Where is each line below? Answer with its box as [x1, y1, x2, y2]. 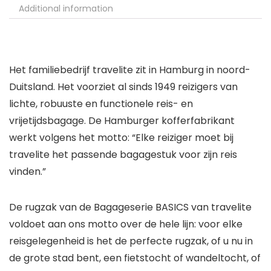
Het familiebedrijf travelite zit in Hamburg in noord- [9, 63, 250, 77]
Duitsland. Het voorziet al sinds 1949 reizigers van [9, 80, 238, 94]
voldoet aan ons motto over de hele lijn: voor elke [9, 217, 243, 232]
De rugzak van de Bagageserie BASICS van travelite [9, 200, 252, 215]
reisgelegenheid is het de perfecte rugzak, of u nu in [9, 234, 253, 249]
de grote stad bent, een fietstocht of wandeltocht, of [9, 251, 261, 266]
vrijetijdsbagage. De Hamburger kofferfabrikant [9, 114, 235, 128]
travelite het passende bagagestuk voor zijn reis [9, 148, 237, 162]
